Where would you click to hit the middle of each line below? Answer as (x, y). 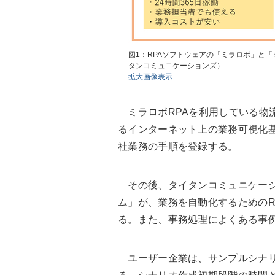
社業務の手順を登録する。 (178, 147)
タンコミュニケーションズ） (176, 66)
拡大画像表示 (150, 77)
